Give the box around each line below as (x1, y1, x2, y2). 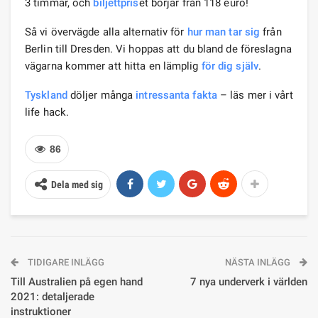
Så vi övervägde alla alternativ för (25, 25, 187, 38)
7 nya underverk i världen (190, 275, 307, 288)
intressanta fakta (136, 88, 217, 102)
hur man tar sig (187, 25, 261, 38)
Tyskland (25, 88, 67, 102)
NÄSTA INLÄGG (225, 256, 292, 268)
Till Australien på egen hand (11, 275, 143, 288)
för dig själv (201, 59, 258, 72)
